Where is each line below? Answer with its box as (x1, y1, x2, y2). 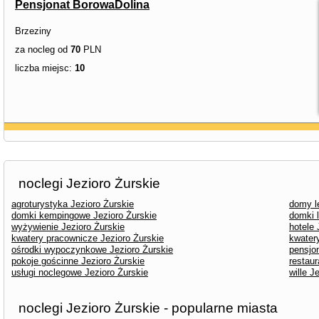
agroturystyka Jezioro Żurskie (11, 199, 134, 209)
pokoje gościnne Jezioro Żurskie (11, 256, 145, 266)
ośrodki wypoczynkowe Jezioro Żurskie (11, 244, 173, 255)
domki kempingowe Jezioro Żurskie (11, 210, 157, 221)
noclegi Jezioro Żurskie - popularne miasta (19, 300, 278, 315)
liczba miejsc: (15, 63, 75, 73)
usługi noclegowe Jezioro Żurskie (11, 267, 148, 278)
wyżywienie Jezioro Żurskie (11, 221, 125, 232)
